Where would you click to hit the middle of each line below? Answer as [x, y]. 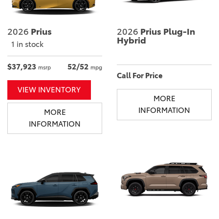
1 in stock [27, 44]
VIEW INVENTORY [49, 90]
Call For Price [140, 76]
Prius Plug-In [167, 32]
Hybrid [131, 41]
